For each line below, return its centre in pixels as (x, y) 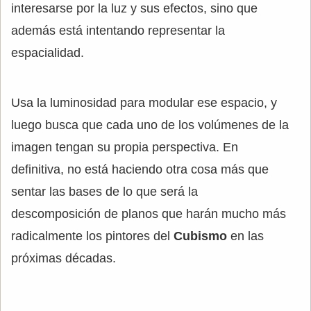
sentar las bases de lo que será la (104, 191)
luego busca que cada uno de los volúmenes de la (150, 125)
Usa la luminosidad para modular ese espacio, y (144, 102)
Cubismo (200, 236)
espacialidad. (48, 52)
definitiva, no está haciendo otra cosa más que (140, 169)
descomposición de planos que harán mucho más (149, 213)
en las (245, 236)
